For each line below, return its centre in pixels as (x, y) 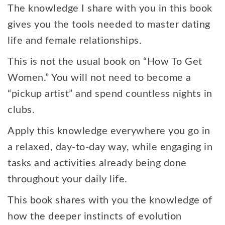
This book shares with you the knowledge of (110, 200)
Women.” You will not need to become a (99, 78)
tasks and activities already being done (97, 163)
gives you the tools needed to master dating (109, 25)
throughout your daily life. (68, 179)
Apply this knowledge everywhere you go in (109, 131)
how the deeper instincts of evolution (95, 216)
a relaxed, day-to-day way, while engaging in (110, 147)
